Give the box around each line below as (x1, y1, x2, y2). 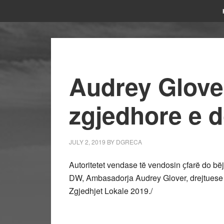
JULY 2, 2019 (69, 137, 105, 146)
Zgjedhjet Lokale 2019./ (69, 185, 152, 196)
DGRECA (116, 137, 142, 146)
